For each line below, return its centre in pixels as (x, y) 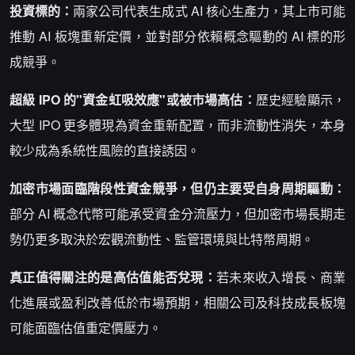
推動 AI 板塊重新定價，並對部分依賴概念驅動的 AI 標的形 (177, 36)
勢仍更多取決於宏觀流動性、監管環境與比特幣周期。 (162, 239)
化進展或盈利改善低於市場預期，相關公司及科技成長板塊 (177, 302)
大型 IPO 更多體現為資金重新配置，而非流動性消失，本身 (177, 125)
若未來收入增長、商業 (281, 277)
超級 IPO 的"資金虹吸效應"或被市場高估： (133, 99)
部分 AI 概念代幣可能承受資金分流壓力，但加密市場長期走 (177, 214)
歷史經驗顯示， (301, 99)
